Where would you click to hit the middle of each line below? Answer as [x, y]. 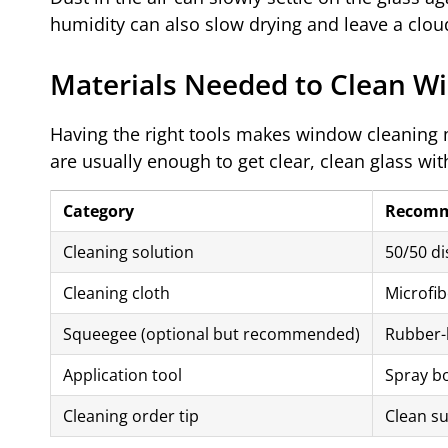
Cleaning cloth [116, 292]
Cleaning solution [128, 251]
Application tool [122, 374]
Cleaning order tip [131, 415]
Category [98, 210]
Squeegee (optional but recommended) [211, 333]
